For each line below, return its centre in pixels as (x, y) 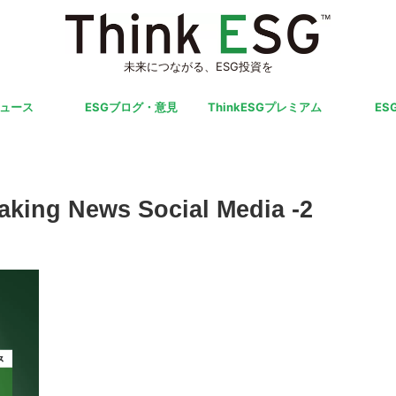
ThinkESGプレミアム (264, 107)
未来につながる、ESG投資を (198, 66)
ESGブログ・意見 (131, 107)
